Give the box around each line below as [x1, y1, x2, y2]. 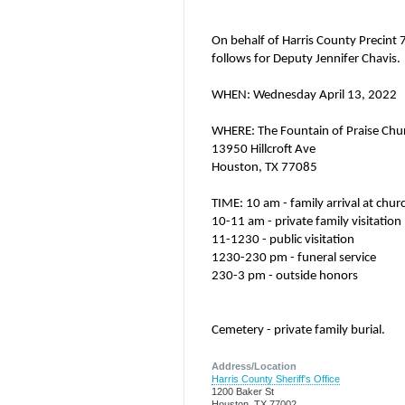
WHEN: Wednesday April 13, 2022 [212, 88, 397, 103]
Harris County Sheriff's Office [212, 373, 340, 385]
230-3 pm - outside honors [212, 268, 358, 284]
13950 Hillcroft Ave [212, 142, 316, 157]
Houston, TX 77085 [212, 160, 317, 175]
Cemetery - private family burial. [212, 323, 385, 338]
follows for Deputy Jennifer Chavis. [212, 52, 400, 67]
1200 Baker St [212, 386, 274, 398]
